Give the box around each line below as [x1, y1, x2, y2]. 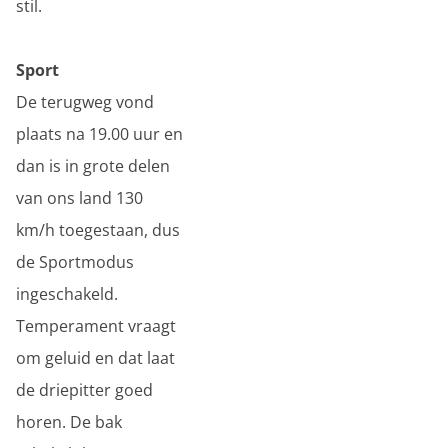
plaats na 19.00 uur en [16, 123, 183, 145]
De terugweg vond [16, 91, 154, 113]
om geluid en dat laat [16, 347, 175, 369]
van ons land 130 [16, 187, 143, 209]
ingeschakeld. [16, 283, 118, 305]
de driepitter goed [16, 379, 153, 401]
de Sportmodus [16, 251, 134, 273]
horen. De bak [16, 411, 122, 433]
